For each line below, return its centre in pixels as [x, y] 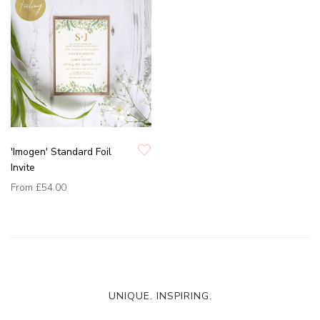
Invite [23, 168]
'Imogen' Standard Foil [61, 152]
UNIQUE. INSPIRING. [160, 296]
